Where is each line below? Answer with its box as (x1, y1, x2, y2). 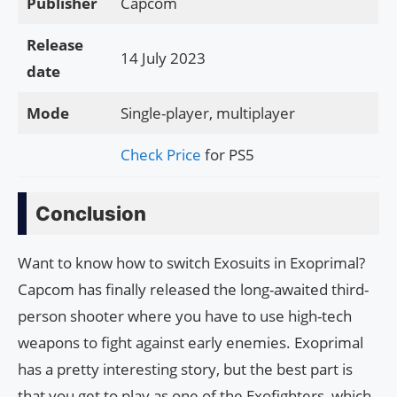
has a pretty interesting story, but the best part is (18, 359, 353, 380)
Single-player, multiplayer (120, 103, 295, 124)
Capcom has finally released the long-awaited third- (18, 279, 369, 300)
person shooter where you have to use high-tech (18, 306, 352, 327)
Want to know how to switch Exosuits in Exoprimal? (18, 253, 365, 274)
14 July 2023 (120, 48, 206, 69)
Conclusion (35, 202, 146, 226)
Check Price (120, 144, 201, 166)
